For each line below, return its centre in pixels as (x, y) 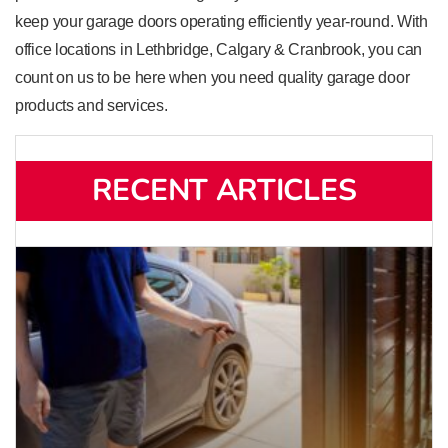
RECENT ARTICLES (224, 190)
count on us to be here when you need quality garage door (212, 78)
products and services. (91, 106)
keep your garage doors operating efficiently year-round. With (221, 22)
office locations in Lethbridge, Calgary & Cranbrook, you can (219, 50)
